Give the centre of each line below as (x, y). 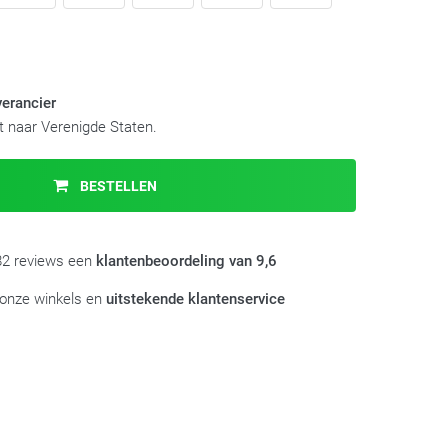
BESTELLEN (117, 186)
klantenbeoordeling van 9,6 (186, 261)
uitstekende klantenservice (195, 299)
